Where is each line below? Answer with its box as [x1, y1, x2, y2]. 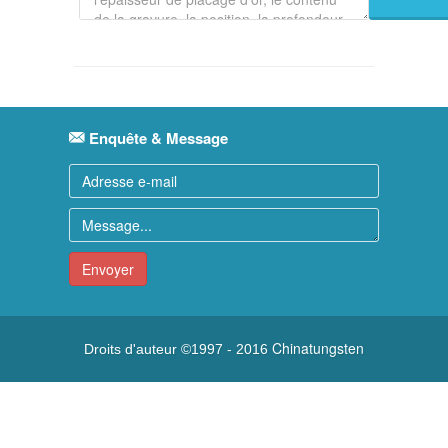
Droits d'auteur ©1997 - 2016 [84, 341, 272, 358]
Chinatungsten [272, 338, 364, 359]
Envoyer [82, 259, 134, 280]
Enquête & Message [85, 127, 228, 150]
